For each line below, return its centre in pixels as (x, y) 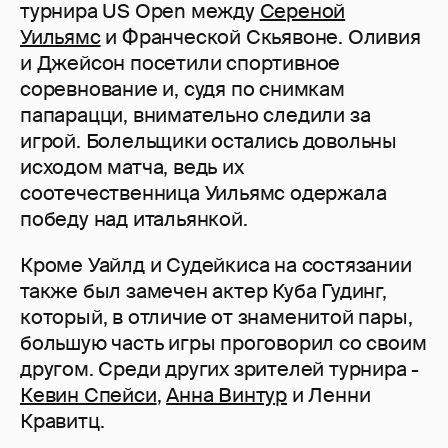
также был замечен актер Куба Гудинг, (203, 291)
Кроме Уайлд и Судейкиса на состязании (216, 265)
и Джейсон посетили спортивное (180, 63)
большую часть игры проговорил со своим (223, 343)
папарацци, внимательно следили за (195, 115)
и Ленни (329, 395)
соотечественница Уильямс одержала (203, 193)
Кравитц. (62, 421)
